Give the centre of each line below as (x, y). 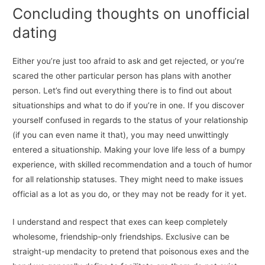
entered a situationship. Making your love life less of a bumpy (129, 150)
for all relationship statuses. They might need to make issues (128, 180)
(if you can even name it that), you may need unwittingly (121, 135)
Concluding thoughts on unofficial (131, 14)
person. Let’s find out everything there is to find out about (122, 91)
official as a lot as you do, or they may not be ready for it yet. (130, 194)
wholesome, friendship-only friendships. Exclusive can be (121, 237)
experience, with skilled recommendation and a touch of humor (132, 165)
